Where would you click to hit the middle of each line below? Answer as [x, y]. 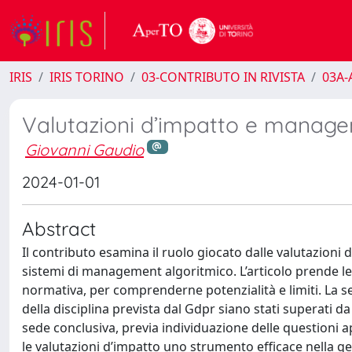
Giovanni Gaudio [84, 150]
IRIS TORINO [87, 77]
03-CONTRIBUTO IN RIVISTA [223, 77]
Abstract [59, 228]
